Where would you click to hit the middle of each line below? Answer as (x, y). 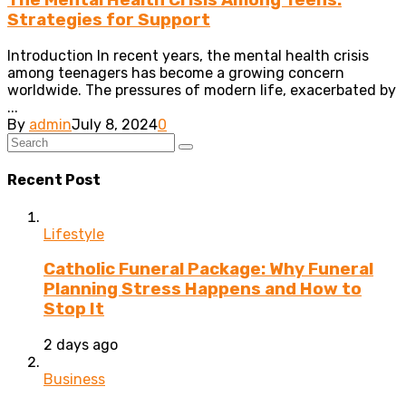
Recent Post (54, 180)
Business (74, 380)
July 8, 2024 (115, 125)
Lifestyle (74, 234)
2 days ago (81, 345)
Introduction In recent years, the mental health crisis (188, 56)
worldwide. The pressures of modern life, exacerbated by (202, 91)
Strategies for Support (109, 20)
